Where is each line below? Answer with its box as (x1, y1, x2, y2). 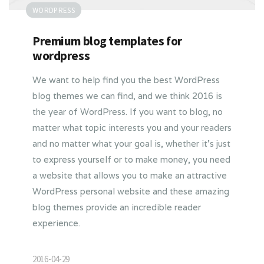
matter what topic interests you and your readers (32, 121, 232, 133)
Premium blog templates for (32, 32, 182, 49)
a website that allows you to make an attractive (32, 169, 227, 181)
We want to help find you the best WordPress (32, 74, 220, 85)
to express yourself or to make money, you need (32, 153, 230, 165)
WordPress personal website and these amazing (32, 185, 229, 197)
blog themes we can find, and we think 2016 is (32, 90, 222, 101)
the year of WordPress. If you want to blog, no (32, 105, 223, 117)
